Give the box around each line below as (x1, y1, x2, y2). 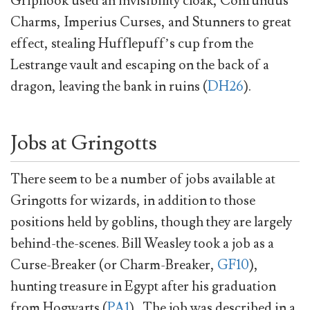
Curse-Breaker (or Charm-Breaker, (10, 256, 217, 275)
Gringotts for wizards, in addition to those (10, 192, 255, 210)
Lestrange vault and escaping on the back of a (10, 56, 269, 75)
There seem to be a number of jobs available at (10, 170, 275, 189)
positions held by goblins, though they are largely (10, 213, 292, 232)
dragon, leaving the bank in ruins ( (10, 77, 208, 96)
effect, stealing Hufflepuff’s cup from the (10, 35, 253, 53)
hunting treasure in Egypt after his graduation (10, 277, 276, 296)
